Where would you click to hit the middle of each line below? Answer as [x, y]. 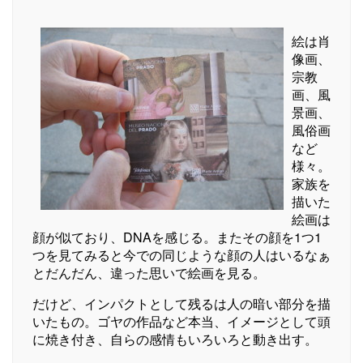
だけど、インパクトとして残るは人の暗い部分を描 [181, 303]
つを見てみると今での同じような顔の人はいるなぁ [181, 254]
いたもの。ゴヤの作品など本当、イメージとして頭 [181, 321]
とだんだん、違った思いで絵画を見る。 [149, 272]
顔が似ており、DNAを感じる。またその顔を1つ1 [177, 237]
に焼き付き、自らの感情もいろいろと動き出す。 [175, 339]
